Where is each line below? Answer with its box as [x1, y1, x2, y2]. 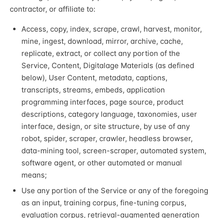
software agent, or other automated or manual [21, 158, 182, 168]
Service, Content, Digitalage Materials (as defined [21, 61, 194, 71]
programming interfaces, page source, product [21, 97, 183, 107]
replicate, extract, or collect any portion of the [21, 49, 180, 58]
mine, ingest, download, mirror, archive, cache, [21, 36, 183, 46]
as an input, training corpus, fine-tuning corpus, [21, 198, 186, 207]
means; [21, 170, 47, 180]
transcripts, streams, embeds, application [21, 85, 165, 95]
